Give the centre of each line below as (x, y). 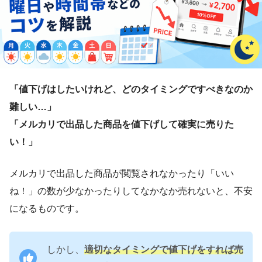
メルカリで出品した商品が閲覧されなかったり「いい (122, 174)
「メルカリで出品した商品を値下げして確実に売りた (122, 125)
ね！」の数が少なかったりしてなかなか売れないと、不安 (131, 191)
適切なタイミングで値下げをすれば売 (164, 250)
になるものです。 (47, 209)
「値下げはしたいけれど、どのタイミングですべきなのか (131, 89)
